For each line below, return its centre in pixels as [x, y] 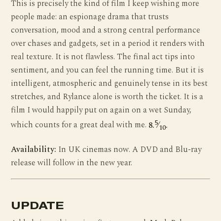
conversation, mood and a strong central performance [106, 31]
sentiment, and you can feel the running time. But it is [108, 71]
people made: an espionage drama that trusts [90, 17]
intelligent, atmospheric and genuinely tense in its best [110, 84]
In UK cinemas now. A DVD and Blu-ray [129, 149]
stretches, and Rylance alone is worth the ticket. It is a [107, 97]
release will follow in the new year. [72, 163]
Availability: [34, 149]
